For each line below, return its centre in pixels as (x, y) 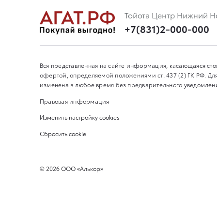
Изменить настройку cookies (80, 117)
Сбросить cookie (63, 133)
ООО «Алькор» (81, 169)
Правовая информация (75, 101)
